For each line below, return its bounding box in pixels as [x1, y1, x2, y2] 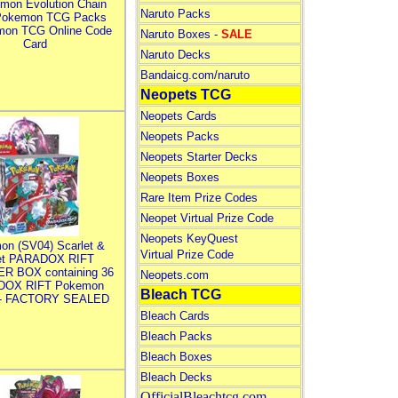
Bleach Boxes [139, 350, 212, 363]
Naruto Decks [139, 48, 211, 61]
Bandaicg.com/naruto [139, 68, 250, 82]
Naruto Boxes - [139, 28, 221, 41]
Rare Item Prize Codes [139, 191, 258, 204]
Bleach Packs [139, 330, 212, 343]
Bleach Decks [139, 370, 212, 384]
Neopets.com [139, 268, 209, 282]
